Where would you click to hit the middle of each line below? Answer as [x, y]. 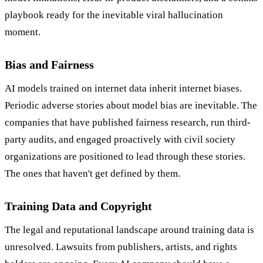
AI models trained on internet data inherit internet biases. [123, 89]
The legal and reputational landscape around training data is [129, 230]
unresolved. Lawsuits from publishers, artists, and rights [121, 247]
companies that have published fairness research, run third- [128, 123]
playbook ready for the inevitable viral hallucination [114, 15]
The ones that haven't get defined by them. [92, 174]
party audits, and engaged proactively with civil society [120, 140]
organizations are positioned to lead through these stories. [125, 157]
